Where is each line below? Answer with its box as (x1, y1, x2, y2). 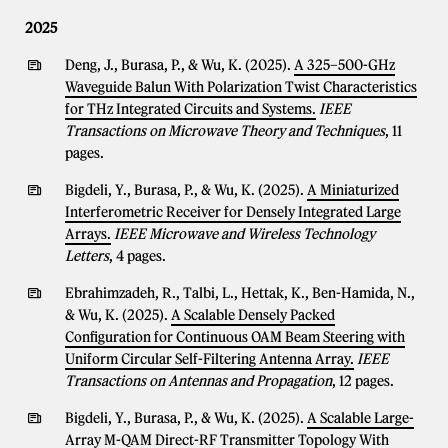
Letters (65, 247, 109, 265)
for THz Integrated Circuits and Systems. (65, 100, 316, 118)
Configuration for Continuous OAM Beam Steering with (65, 328, 405, 346)
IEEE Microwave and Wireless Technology (114, 225, 375, 243)
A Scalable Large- (307, 409, 414, 427)
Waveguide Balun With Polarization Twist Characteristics (65, 78, 417, 96)
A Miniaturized (307, 181, 399, 199)
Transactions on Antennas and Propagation (65, 372, 332, 390)
